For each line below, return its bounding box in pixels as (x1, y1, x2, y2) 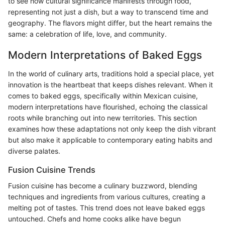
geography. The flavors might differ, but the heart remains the (8, 18, 212, 27)
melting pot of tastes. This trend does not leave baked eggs (8, 203, 205, 212)
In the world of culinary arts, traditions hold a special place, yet (8, 69, 214, 78)
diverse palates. (8, 147, 60, 156)
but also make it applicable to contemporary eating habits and (8, 136, 212, 145)
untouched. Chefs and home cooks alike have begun (8, 214, 181, 223)
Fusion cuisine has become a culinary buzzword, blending (8, 181, 197, 190)
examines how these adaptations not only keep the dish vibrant (8, 125, 216, 134)
